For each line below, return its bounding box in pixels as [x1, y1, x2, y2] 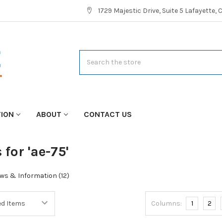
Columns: [151, 199, 182, 208]
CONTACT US [83, 109, 132, 119]
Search [79, 51, 102, 59]
